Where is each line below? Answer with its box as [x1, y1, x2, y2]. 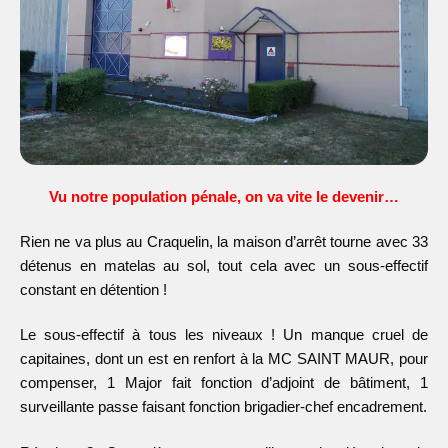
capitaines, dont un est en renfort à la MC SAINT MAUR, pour [20, 350, 428, 368]
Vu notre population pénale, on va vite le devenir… [49, 187, 399, 205]
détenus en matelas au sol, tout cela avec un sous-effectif [20, 257, 428, 275]
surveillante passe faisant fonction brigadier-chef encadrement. [20, 398, 427, 416]
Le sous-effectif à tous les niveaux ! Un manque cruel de [20, 326, 428, 344]
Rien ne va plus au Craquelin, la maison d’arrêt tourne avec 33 [20, 233, 428, 251]
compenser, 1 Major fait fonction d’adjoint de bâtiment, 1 [20, 374, 428, 392]
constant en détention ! [20, 281, 167, 299]
